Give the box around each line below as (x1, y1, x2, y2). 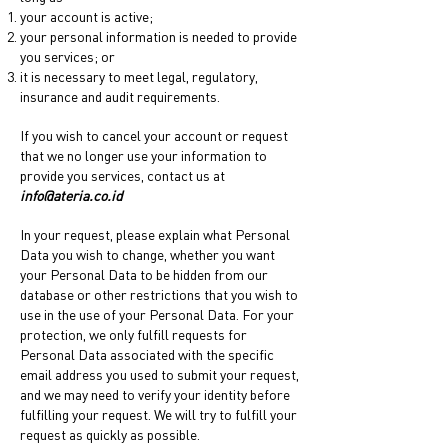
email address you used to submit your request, (20, 366, 299, 383)
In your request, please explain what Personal (20, 226, 290, 243)
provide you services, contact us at (20, 167, 225, 184)
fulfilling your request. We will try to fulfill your (20, 406, 297, 423)
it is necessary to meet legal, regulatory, (20, 68, 258, 85)
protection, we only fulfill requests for (20, 326, 247, 343)
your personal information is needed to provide (20, 28, 297, 45)
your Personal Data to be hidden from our (20, 266, 268, 283)
